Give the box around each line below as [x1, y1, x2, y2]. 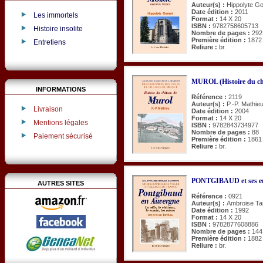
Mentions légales [33, 118, 88, 127]
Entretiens [33, 38, 66, 46]
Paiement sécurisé [33, 131, 93, 140]
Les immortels [33, 11, 78, 20]
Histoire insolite [33, 24, 83, 33]
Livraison [33, 105, 63, 114]
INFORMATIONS [36, 85, 86, 93]
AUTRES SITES [38, 179, 84, 187]
